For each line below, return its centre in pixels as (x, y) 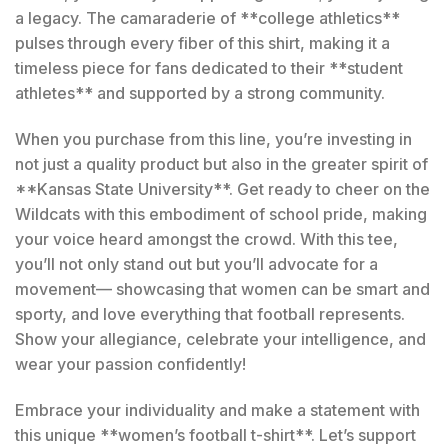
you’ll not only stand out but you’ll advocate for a (196, 263)
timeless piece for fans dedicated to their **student (209, 68)
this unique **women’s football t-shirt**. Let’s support (215, 434)
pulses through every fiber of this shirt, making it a (202, 43)
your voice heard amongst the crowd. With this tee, (206, 238)
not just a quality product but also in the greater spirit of (221, 163)
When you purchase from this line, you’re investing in (213, 138)
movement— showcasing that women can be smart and (222, 288)
